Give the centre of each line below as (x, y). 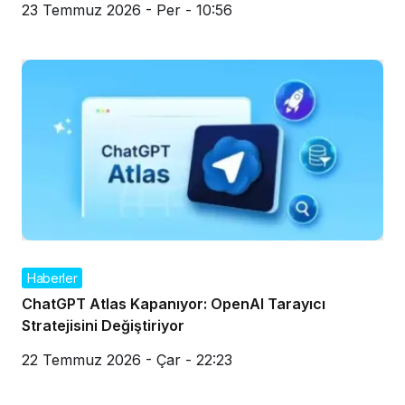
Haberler (52, 278)
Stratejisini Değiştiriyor (103, 325)
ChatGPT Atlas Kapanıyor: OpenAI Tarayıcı (174, 303)
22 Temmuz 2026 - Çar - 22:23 (127, 359)
